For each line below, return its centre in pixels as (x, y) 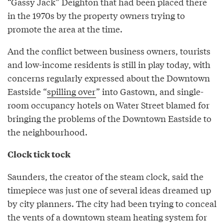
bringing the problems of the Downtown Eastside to (109, 118)
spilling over (71, 91)
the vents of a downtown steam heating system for (107, 216)
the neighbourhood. (47, 131)
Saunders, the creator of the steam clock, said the (105, 176)
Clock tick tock (39, 154)
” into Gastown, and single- (150, 91)
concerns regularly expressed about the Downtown (109, 77)
